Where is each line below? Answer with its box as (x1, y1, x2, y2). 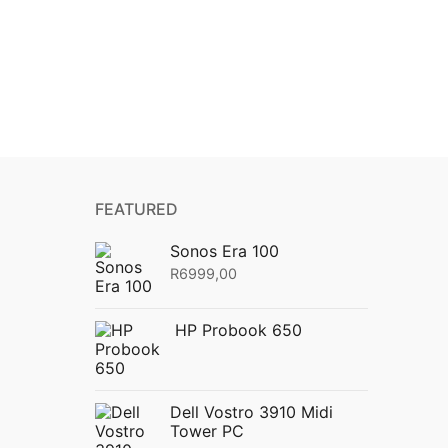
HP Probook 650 (174, 319, 302, 340)
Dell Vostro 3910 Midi (169, 401, 333, 422)
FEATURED (94, 198, 178, 219)
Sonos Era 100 (169, 240, 279, 261)
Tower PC (169, 420, 244, 441)
